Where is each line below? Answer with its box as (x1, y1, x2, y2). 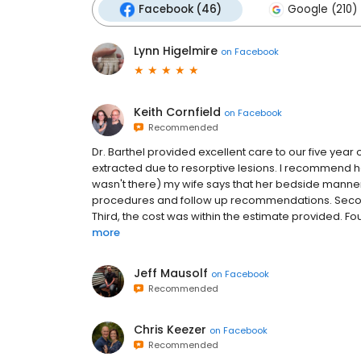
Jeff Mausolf (134, 265, 208, 281)
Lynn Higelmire (134, 43, 218, 59)
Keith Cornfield (134, 104, 221, 120)
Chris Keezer (134, 322, 206, 338)
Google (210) (288, 2, 357, 17)
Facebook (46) (139, 2, 222, 17)
